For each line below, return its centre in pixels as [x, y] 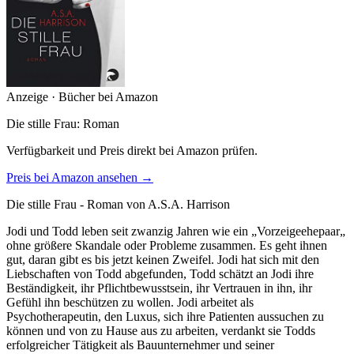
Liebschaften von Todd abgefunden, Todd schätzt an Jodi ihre [160, 274]
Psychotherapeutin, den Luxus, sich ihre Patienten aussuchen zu [165, 317]
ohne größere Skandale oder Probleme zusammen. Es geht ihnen [167, 246]
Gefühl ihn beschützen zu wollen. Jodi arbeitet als [130, 303]
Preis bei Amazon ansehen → [80, 178]
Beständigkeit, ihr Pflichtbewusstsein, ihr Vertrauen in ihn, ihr [159, 288]
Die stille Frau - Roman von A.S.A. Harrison [118, 205]
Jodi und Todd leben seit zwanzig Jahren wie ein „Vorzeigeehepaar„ [176, 232]
